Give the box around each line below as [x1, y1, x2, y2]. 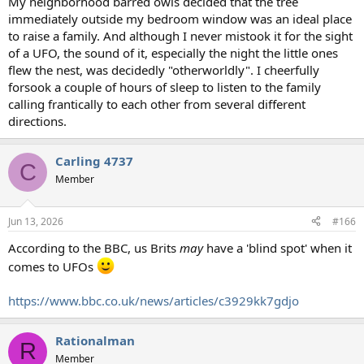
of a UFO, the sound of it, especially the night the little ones [8, 45, 338, 62]
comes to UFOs [8, 258, 97, 275]
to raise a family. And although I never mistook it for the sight [8, 28, 353, 45]
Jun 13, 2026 [8, 214, 63, 228]
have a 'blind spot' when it [206, 239, 352, 256]
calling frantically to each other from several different [8, 96, 305, 113]
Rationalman [55, 331, 135, 349]
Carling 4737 [55, 153, 133, 170]
